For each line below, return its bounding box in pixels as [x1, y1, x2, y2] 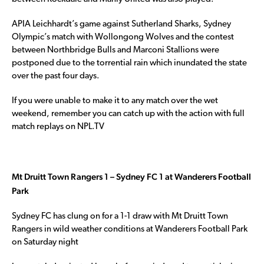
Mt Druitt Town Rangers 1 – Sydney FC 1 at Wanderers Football [12, 171, 251, 182]
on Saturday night [12, 238, 78, 247]
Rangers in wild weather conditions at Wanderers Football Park [12, 225, 247, 235]
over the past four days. [12, 72, 100, 81]
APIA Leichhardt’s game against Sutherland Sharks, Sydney [12, 20, 231, 29]
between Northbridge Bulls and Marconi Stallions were [12, 46, 219, 55]
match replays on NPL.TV [12, 123, 104, 132]
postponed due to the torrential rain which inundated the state [12, 59, 247, 68]
